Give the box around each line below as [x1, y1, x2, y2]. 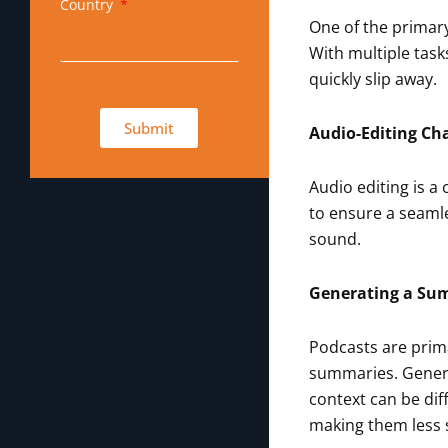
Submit [124, 117, 175, 138]
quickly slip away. [308, 68, 437, 91]
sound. [308, 228, 361, 251]
